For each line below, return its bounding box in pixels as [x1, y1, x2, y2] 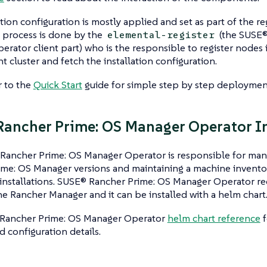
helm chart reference [167, 211, 260, 225]
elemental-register [107, 28, 215, 41]
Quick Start [33, 77, 82, 91]
